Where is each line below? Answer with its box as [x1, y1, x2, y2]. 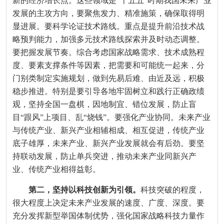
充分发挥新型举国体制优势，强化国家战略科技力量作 [12, 211, 204, 220]
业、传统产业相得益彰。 [12, 165, 100, 174]
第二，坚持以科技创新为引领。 [28, 185, 140, 194]
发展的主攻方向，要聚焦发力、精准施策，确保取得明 [12, 9, 204, 18]
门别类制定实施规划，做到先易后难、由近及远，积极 [12, 74, 204, 83]
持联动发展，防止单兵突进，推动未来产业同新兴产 [12, 152, 196, 161]
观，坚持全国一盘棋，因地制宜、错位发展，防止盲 [12, 100, 196, 109]
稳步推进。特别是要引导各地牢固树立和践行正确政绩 [12, 87, 204, 96]
